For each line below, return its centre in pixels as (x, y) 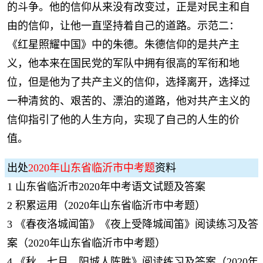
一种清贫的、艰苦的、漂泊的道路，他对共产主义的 (129, 101)
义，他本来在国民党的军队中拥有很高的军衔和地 (123, 63)
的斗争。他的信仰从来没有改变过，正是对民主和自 (129, 7)
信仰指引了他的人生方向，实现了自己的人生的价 (123, 120)
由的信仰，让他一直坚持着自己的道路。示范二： (123, 26)
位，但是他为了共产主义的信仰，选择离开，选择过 (129, 82)
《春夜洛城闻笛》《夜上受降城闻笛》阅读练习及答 (137, 224)
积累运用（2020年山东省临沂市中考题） (110, 205)
